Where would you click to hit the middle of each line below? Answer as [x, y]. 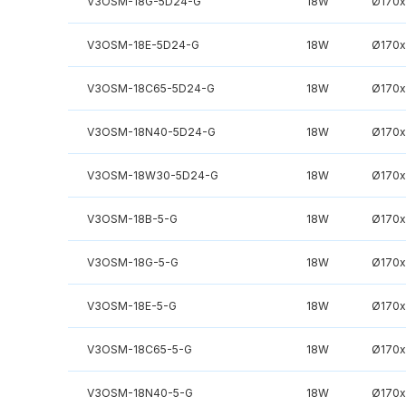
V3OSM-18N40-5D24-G [151, 131]
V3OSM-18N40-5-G [140, 392]
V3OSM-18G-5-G [132, 262]
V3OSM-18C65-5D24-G [150, 88]
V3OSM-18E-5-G [131, 305]
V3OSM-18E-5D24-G [143, 44]
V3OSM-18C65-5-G [139, 349]
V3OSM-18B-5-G [132, 218]
